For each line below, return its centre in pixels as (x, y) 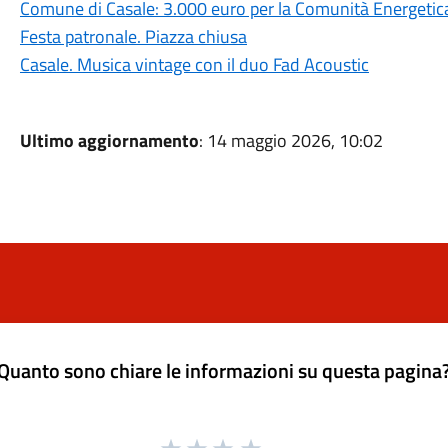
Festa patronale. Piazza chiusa (133, 36)
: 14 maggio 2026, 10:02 (290, 140)
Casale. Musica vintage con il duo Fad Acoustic (194, 64)
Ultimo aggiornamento (109, 140)
